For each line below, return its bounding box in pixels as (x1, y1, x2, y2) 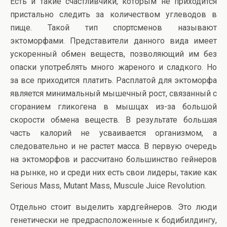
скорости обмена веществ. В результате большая (10, 115, 217, 125)
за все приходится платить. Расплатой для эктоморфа (10, 75, 217, 86)
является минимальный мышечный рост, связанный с (10, 89, 217, 99)
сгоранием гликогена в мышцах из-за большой (10, 102, 217, 112)
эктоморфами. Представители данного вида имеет (10, 36, 217, 46)
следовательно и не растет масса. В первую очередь (10, 141, 217, 152)
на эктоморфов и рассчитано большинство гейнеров (10, 155, 217, 165)
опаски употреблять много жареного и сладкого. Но (10, 62, 217, 72)
